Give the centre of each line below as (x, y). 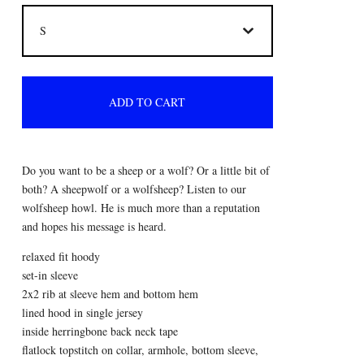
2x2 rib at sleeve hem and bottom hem (110, 294)
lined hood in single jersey (82, 312)
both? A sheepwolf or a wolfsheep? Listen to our (134, 189)
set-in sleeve (50, 275)
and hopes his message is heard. (94, 226)
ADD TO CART (147, 102)
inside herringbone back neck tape (100, 331)
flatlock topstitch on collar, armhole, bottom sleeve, (140, 350)
